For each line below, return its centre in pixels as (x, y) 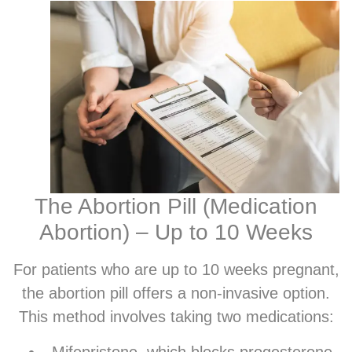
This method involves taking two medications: (176, 317)
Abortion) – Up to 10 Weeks (176, 233)
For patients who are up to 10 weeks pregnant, (176, 270)
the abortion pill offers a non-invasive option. (176, 293)
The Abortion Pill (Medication (176, 207)
